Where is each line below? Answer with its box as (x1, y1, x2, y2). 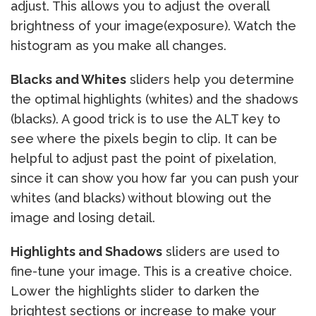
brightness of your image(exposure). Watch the (11, 18, 296, 34)
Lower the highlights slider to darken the (11, 284, 260, 299)
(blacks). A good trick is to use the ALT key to (11, 111, 280, 127)
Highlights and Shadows (11, 244, 162, 260)
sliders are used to (162, 244, 279, 260)
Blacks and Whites (11, 72, 126, 87)
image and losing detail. (11, 210, 159, 226)
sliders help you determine (126, 72, 294, 87)
